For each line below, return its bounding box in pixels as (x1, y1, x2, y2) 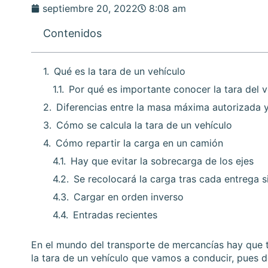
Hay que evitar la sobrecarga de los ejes (71, 155, 254, 167)
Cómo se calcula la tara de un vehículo (56, 119, 232, 132)
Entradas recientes (73, 209, 157, 221)
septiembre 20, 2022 (42, 2, 138, 15)
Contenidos (43, 27, 102, 40)
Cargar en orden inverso (74, 191, 184, 203)
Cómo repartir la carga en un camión (56, 137, 223, 150)
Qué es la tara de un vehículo (54, 65, 185, 78)
